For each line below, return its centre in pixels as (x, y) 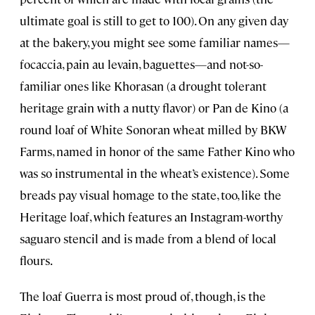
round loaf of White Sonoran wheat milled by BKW (153, 130)
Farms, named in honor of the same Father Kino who (157, 152)
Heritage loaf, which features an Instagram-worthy (151, 217)
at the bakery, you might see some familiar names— (155, 43)
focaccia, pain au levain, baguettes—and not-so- (141, 64)
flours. (36, 261)
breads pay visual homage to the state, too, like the (150, 195)
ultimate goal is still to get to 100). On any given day (154, 21)
